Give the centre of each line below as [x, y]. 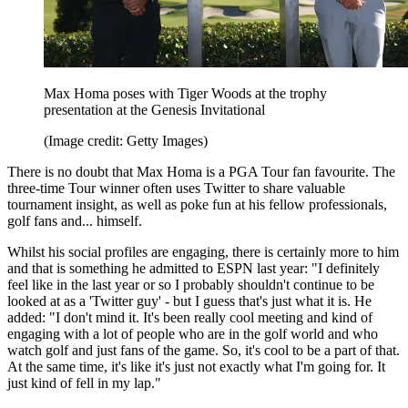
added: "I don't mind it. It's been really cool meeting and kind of [190, 317]
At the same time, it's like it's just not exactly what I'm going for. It [196, 366]
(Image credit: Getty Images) [126, 140]
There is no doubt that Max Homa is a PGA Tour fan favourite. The [201, 171]
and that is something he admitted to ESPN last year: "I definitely [194, 268]
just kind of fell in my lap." [84, 382]
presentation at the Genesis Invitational [154, 109]
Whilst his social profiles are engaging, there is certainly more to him [203, 251]
